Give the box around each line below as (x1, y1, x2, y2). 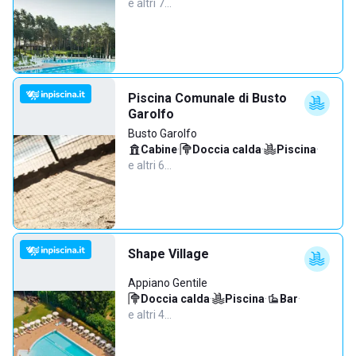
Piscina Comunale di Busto (128, 91, 287, 106)
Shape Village (128, 246, 209, 261)
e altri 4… (128, 308, 172, 321)
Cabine (141, 143, 177, 156)
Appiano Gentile (128, 277, 207, 289)
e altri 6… (128, 159, 172, 172)
